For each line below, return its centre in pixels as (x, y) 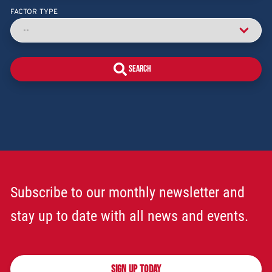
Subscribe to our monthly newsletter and (128, 192)
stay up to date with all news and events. (130, 216)
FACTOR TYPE (34, 12)
